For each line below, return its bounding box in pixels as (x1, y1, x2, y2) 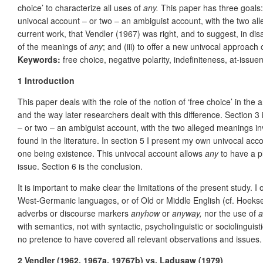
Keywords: (18, 53, 60, 65)
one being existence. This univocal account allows (18, 147, 205, 159)
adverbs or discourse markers (18, 207, 131, 219)
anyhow (131, 207, 160, 219)
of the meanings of (18, 40, 89, 52)
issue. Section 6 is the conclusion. (18, 160, 143, 172)
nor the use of (204, 207, 258, 219)
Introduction (25, 74, 75, 86)
